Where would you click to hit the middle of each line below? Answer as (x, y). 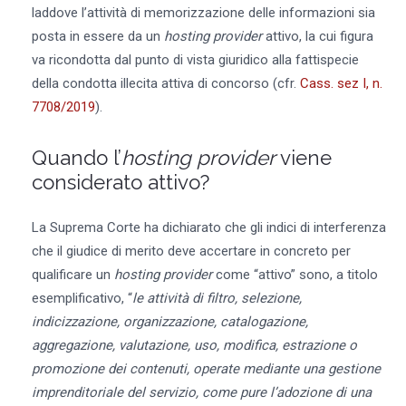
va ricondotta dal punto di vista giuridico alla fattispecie (195, 60)
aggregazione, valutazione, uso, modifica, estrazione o (194, 345)
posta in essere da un (97, 37)
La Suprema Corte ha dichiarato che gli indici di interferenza (208, 227)
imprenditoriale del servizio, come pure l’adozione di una (201, 392)
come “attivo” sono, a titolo (295, 274)
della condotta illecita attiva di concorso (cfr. (165, 84)
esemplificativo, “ (82, 298)
